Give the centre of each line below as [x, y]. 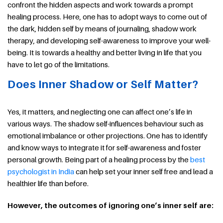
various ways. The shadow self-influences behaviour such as [106, 123]
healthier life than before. [48, 183]
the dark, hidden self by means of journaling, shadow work [102, 28]
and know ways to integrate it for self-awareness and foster [104, 147]
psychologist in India [41, 171]
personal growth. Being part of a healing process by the [99, 159]
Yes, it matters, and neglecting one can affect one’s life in [100, 111]
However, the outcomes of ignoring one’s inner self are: [111, 205]
